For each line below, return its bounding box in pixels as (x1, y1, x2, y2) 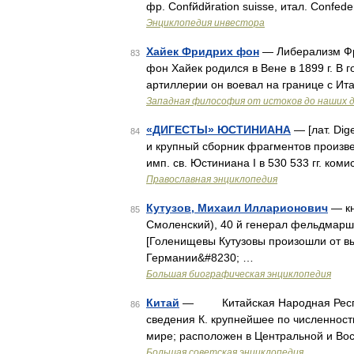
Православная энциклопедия (146, 174, 277, 185)
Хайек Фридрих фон (146, 45, 259, 58)
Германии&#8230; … (146, 251, 254, 264)
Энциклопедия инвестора (146, 17, 265, 28)
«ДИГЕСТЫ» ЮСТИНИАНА (146, 123, 291, 136)
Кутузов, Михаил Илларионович (146, 201, 328, 214)
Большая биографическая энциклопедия (146, 269, 331, 280)
